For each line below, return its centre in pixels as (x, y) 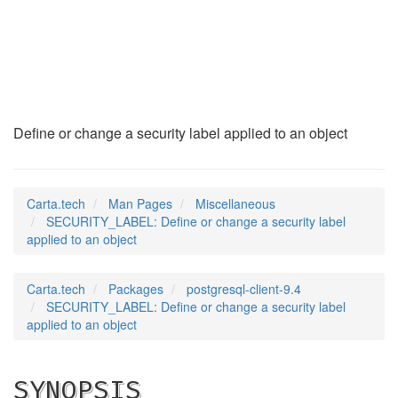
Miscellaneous (235, 203)
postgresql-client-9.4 (244, 289)
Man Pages (140, 203)
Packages (136, 289)
